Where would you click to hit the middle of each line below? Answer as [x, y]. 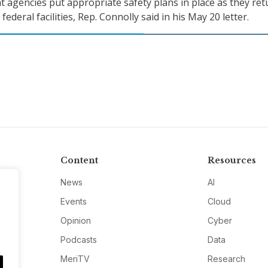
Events [73, 202]
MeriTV [75, 259]
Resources [232, 161]
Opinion [75, 221]
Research [227, 259]
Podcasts [78, 240]
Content [79, 161]
